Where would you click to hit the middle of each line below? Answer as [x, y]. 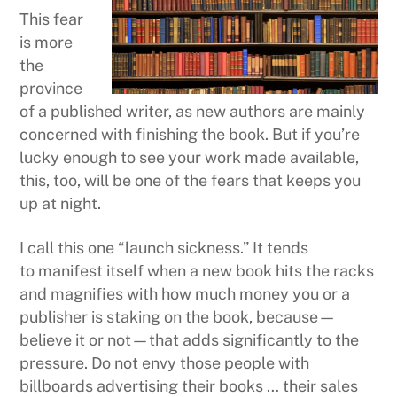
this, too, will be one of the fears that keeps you [191, 181]
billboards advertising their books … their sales [189, 385]
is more [47, 43]
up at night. [61, 204]
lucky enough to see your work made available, [190, 158]
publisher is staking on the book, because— [178, 316]
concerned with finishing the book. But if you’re [190, 135]
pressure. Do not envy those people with [165, 362]
